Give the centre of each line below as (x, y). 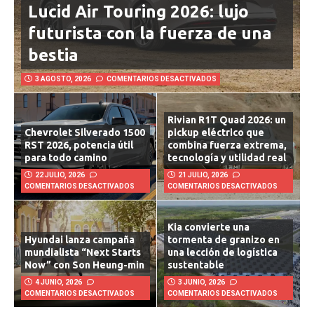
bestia (53, 64)
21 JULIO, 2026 (203, 184)
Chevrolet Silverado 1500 (85, 141)
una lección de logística (223, 261)
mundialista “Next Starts (83, 261)
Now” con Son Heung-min (84, 274)
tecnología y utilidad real (227, 166)
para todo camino (66, 166)
